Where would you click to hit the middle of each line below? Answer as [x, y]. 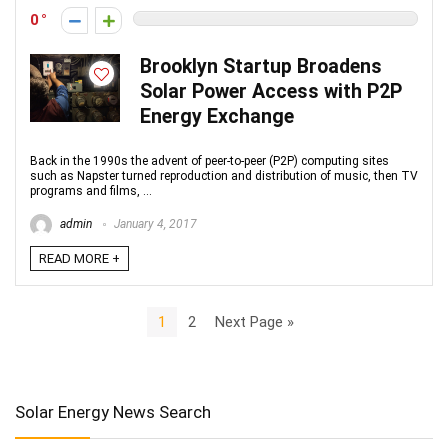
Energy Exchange [217, 116]
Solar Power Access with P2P [271, 91]
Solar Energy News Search [113, 412]
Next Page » [254, 321]
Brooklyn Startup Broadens [261, 66]
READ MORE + [79, 258]
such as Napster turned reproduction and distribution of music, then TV [224, 176]
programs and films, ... [91, 191]
